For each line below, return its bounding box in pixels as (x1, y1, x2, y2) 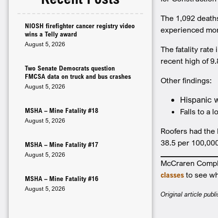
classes (161, 170, 184, 180)
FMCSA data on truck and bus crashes (25, 72, 131, 80)
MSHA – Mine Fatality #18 (25, 106, 98, 114)
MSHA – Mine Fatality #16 (25, 174, 98, 182)
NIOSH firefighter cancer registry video (25, 21, 135, 30)
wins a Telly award (25, 30, 77, 38)
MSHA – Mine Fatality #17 (25, 140, 98, 148)
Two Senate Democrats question (25, 64, 115, 72)
